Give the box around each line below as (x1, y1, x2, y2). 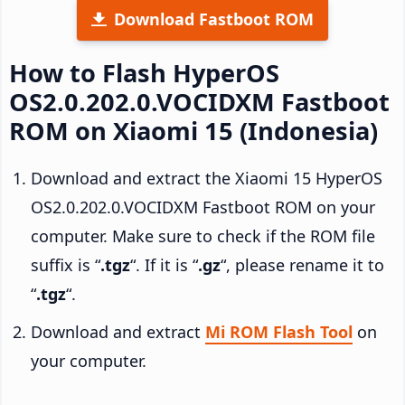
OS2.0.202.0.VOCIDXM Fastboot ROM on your (31, 195, 375, 218)
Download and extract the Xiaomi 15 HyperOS (31, 166, 382, 189)
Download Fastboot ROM (114, 7, 314, 30)
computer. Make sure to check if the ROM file (31, 224, 375, 247)
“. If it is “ (130, 253, 198, 276)
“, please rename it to (221, 253, 384, 276)
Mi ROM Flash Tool (205, 320, 353, 343)
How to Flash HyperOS (9, 55, 279, 89)
